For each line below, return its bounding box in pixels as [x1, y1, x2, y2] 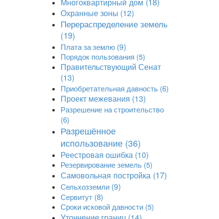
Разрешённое [60, 125, 116, 137]
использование [60, 137, 123, 149]
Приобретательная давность [60, 83, 158, 93]
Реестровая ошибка [60, 149, 133, 160]
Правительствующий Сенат [60, 61, 161, 72]
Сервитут [60, 191, 92, 202]
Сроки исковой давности [60, 201, 143, 212]
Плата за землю [60, 41, 115, 52]
